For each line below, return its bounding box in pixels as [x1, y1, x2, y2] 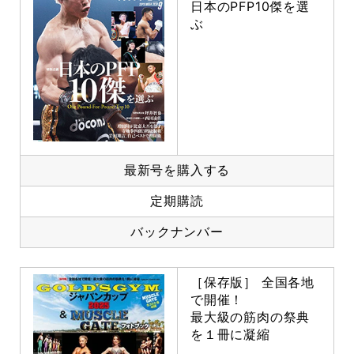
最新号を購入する [123, 162, 231, 179]
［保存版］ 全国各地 [190, 274, 314, 291]
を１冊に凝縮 [190, 326, 270, 343]
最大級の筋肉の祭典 [190, 309, 311, 326]
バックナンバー [130, 224, 224, 240]
